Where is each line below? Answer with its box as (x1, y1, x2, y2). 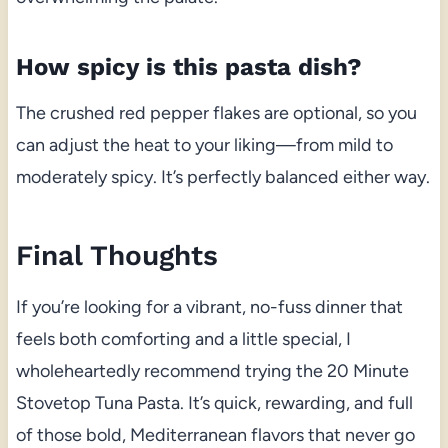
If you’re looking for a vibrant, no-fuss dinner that (15, 295, 403, 318)
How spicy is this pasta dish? (15, 52, 362, 81)
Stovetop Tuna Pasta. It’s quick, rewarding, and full (15, 391, 413, 414)
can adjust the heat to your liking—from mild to (15, 133, 393, 156)
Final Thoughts (15, 238, 218, 272)
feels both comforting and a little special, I (15, 327, 351, 350)
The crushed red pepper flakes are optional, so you (15, 101, 417, 124)
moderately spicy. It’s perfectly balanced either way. (15, 165, 430, 188)
